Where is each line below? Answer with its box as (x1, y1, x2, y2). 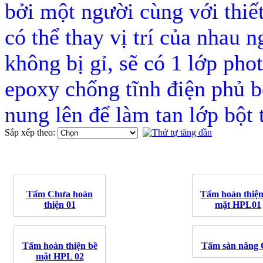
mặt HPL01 (214, 200, 261, 210)
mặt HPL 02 (35, 251, 84, 262)
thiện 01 (43, 200, 76, 210)
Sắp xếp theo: (5, 127, 58, 138)
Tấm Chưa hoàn (26, 189, 93, 200)
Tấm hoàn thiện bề (22, 241, 97, 251)
